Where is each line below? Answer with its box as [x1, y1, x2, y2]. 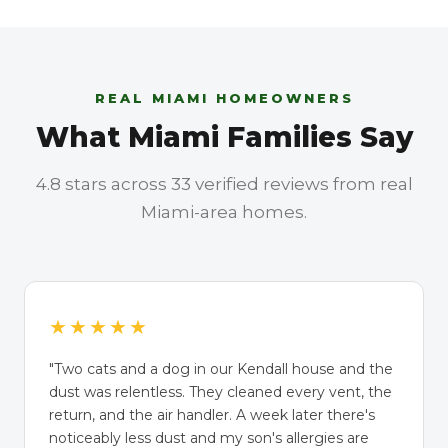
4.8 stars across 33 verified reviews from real [35, 174, 413, 194]
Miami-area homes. [141, 202, 307, 222]
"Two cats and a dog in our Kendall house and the [49, 360, 393, 378]
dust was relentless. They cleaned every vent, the [49, 383, 392, 401]
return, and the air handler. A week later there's [49, 406, 375, 424]
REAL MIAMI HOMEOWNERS [94, 90, 354, 106]
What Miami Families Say [35, 120, 413, 154]
